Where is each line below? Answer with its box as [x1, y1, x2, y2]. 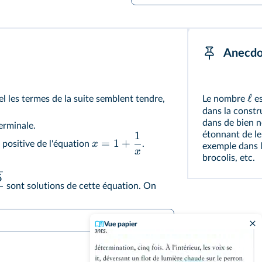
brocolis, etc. [202, 153, 255, 163]
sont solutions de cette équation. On [4, 181, 157, 191]
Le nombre [202, 94, 247, 104]
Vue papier [104, 220, 137, 227]
